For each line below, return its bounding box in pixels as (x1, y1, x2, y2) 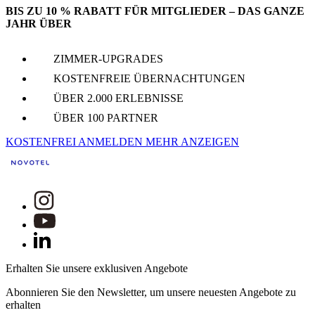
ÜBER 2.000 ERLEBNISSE (53, 91, 184, 104)
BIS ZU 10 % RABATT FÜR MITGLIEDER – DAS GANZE (6, 5, 304, 18)
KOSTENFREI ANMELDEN (6, 135, 146, 148)
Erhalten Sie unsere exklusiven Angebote (6, 262, 188, 274)
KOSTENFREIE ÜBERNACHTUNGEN (53, 72, 245, 84)
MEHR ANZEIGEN (146, 135, 239, 148)
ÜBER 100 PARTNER (53, 111, 158, 124)
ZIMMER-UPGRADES (53, 52, 163, 65)
